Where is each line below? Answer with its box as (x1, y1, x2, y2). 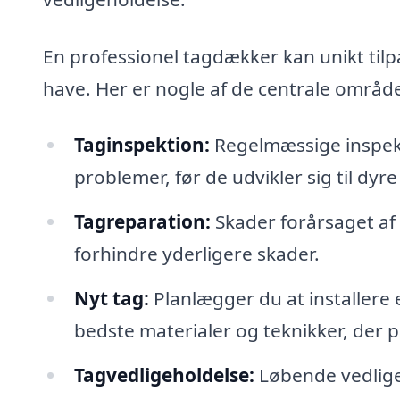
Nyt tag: (73, 285, 149, 311)
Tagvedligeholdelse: (73, 362, 254, 387)
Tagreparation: (73, 209, 211, 235)
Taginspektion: (73, 132, 210, 158)
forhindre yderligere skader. (73, 241, 320, 267)
